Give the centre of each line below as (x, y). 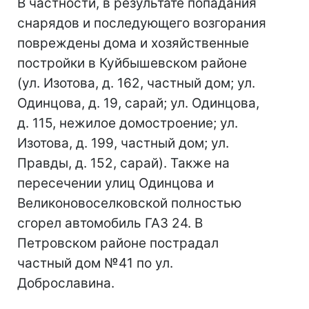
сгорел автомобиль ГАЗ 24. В (110, 223)
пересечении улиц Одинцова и (116, 183)
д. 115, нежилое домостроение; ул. (128, 123)
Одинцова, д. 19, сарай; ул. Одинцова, (138, 103)
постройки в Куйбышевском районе (132, 63)
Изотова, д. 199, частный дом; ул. (123, 143)
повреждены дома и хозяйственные (133, 43)
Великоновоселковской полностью (129, 203)
